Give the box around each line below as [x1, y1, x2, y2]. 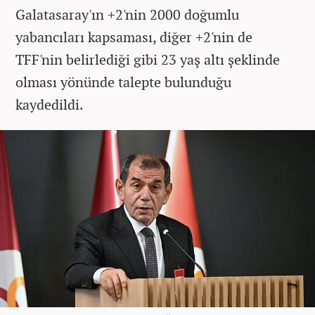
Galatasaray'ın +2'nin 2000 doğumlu [15, 4, 239, 24]
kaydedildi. [15, 94, 84, 114]
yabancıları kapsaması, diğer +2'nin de [15, 27, 252, 46]
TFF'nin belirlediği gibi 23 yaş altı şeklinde [15, 49, 280, 69]
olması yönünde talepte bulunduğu [15, 72, 231, 91]
